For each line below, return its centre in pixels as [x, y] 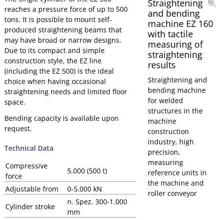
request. [18, 129]
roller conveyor [173, 193]
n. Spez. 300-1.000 [97, 201]
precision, [164, 152]
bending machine [177, 90]
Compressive [26, 165]
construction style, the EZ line [53, 61]
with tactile [171, 34]
